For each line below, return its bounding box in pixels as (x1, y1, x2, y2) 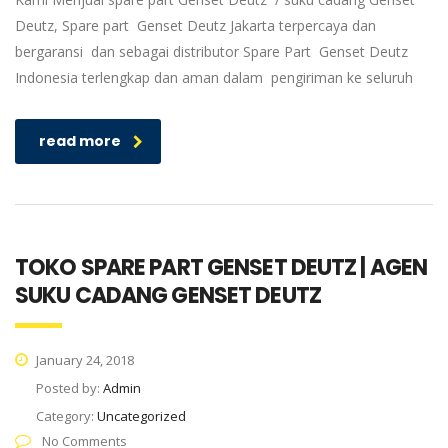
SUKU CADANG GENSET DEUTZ (15, 280, 321, 311)
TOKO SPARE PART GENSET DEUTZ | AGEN (15, 252, 428, 283)
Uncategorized (97, 407, 186, 425)
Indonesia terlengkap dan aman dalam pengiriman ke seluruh (15, 68, 413, 87)
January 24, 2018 (33, 351, 134, 369)
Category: (36, 407, 97, 425)
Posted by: (36, 379, 103, 397)
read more (39, 131, 121, 151)
